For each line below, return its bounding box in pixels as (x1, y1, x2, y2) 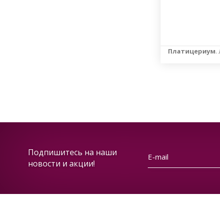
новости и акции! (28, 158, 95, 169)
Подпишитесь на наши (28, 147, 117, 158)
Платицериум (168, 47, 216, 55)
